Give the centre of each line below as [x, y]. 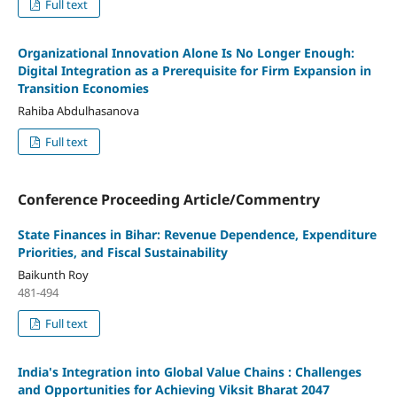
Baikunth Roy [53, 275]
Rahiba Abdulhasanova [78, 111]
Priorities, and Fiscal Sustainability [122, 253]
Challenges [328, 372]
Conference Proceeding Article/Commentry [168, 200]
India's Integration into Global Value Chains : [156, 372]
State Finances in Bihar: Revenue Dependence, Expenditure [197, 235]
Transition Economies [83, 89]
